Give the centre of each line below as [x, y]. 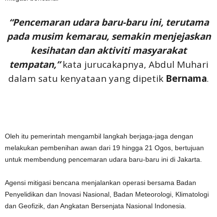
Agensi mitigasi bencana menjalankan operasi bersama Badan [101, 183]
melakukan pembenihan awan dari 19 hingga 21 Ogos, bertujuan [104, 148]
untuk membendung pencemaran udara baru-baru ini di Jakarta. [103, 159]
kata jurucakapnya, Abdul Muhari [134, 64]
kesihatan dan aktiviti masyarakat [108, 50]
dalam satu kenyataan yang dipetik [87, 78]
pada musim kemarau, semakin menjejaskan [108, 36]
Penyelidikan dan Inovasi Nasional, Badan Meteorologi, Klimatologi [107, 194]
